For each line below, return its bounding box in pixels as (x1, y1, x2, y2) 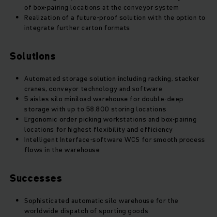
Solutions (10, 49, 56, 63)
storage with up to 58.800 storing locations (24, 104, 167, 114)
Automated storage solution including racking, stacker (24, 74, 200, 84)
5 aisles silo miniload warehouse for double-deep (24, 94, 184, 104)
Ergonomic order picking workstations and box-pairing (24, 114, 197, 124)
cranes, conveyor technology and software (24, 84, 163, 94)
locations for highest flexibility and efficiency (24, 124, 173, 135)
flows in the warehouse (24, 145, 100, 155)
